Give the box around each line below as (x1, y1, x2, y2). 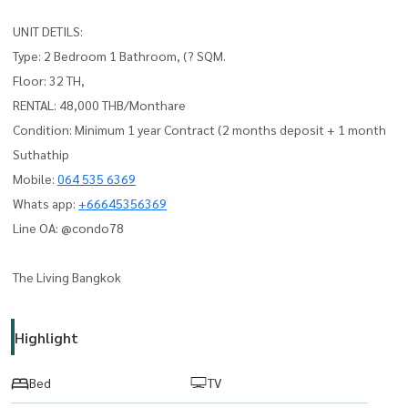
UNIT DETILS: (13, 22, 86, 39)
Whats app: (13, 194, 78, 211)
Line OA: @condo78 (13, 219, 127, 236)
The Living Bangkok (13, 268, 121, 285)
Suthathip (13, 145, 72, 162)
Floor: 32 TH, (13, 71, 87, 88)
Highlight (15, 327, 78, 347)
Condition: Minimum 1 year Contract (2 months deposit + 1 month (13, 120, 386, 138)
